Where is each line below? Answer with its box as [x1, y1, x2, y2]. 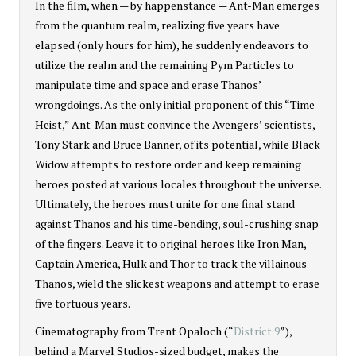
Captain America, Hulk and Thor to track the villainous [35, 255, 307, 271]
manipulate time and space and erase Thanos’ [35, 76, 261, 92]
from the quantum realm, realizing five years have [35, 17, 280, 33]
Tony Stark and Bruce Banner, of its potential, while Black [35, 136, 320, 152]
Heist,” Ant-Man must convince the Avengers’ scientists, [35, 116, 315, 132]
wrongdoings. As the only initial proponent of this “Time [35, 96, 315, 112]
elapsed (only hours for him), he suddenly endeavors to [35, 37, 308, 52]
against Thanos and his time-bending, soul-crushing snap [35, 215, 319, 231]
